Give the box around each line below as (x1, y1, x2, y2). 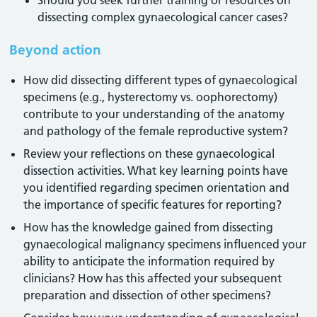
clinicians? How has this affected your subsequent (23, 271, 282, 285)
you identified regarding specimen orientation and (23, 180, 290, 195)
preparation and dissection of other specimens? (23, 288, 272, 302)
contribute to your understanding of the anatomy (23, 107, 285, 121)
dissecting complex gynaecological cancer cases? (38, 10, 289, 24)
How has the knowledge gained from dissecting (23, 220, 274, 234)
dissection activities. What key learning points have (23, 163, 289, 178)
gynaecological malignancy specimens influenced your (23, 237, 307, 251)
